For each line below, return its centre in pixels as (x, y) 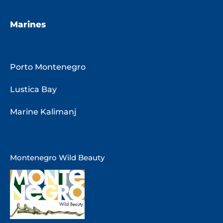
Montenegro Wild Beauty (57, 158)
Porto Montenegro (48, 67)
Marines (28, 25)
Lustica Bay (33, 89)
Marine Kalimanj (43, 111)
